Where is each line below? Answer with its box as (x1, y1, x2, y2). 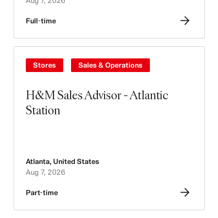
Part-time (25, 188, 58, 197)
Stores (33, 61, 56, 69)
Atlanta (25, 157, 50, 165)
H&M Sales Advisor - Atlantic (25, 87, 168, 103)
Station (25, 102, 60, 118)
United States (53, 157, 99, 165)
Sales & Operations (78, 61, 143, 69)
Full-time (25, 17, 56, 25)
